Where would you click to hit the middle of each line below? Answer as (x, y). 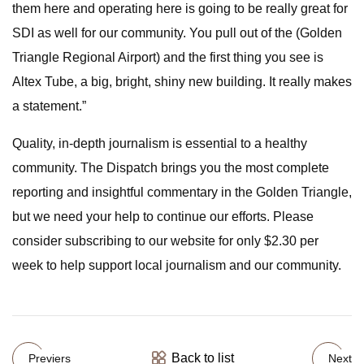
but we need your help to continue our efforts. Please (163, 217)
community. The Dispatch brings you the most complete (171, 168)
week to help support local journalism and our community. (177, 265)
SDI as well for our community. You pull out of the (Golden (177, 33)
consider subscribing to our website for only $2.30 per (165, 241)
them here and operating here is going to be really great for (180, 9)
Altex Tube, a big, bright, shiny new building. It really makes (182, 82)
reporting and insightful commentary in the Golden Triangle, (182, 192)
